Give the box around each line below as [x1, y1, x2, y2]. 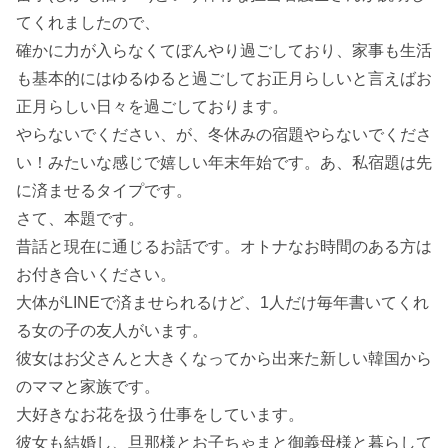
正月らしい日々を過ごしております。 [16, 98, 288, 116]
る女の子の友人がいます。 [16, 322, 208, 340]
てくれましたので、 [16, 14, 160, 32]
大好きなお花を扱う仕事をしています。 [16, 406, 304, 424]
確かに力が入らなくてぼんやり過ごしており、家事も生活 [16, 42, 432, 60]
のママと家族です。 [16, 378, 160, 396]
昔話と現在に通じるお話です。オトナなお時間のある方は [16, 238, 432, 256]
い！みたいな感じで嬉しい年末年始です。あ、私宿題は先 [16, 154, 432, 172]
